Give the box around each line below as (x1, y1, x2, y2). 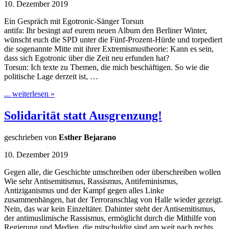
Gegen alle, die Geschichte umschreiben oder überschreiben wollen (4, 168, 221, 177)
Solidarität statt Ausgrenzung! (4, 109, 162, 123)
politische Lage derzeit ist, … (4, 72, 98, 81)
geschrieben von (4, 133, 59, 142)
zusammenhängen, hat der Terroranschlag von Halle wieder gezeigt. (4, 195, 223, 204)
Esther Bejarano (59, 133, 116, 142)
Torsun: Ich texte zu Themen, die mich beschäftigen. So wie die (4, 63, 209, 72)
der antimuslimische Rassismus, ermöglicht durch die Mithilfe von (4, 214, 216, 223)
